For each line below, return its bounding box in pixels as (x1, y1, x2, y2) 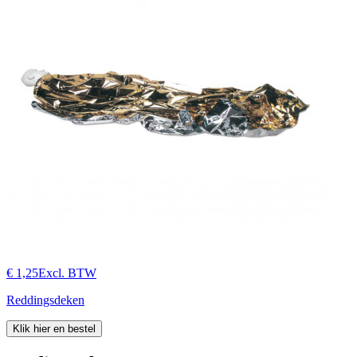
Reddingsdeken (6, 292, 84, 307)
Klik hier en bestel (13, 322, 96, 335)
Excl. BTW (38, 265, 96, 280)
